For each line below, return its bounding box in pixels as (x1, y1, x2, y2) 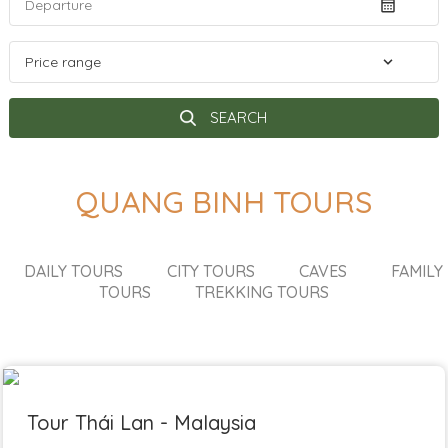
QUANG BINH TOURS (75, 183, 372, 221)
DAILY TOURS (24, 261, 124, 281)
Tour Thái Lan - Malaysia (27, 410, 257, 435)
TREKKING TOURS (194, 282, 329, 302)
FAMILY (391, 261, 444, 281)
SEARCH (206, 108, 268, 127)
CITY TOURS (167, 261, 256, 281)
